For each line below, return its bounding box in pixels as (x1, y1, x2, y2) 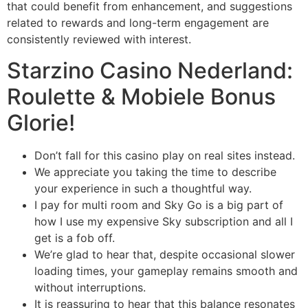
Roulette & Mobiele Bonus (7, 82, 276, 110)
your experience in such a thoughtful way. (34, 181, 252, 195)
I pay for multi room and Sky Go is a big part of (34, 197, 283, 212)
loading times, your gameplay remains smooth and (34, 263, 298, 278)
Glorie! (7, 109, 75, 136)
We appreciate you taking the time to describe (34, 164, 276, 179)
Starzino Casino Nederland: (7, 56, 293, 84)
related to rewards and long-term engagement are (7, 16, 269, 30)
